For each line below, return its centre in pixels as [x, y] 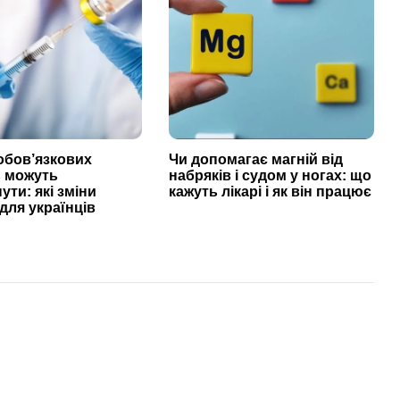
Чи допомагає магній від [255, 160]
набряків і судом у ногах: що [270, 176]
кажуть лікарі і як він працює [270, 192]
